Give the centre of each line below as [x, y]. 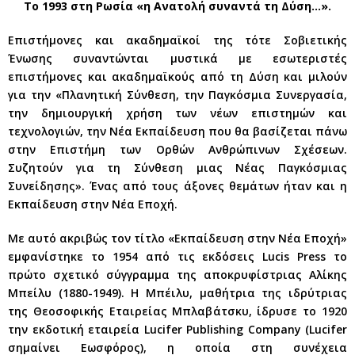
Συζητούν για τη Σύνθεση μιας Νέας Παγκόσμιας [177, 167]
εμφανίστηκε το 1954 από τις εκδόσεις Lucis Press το [177, 256]
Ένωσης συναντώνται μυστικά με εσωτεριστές [177, 58]
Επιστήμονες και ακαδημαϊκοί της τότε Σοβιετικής [177, 40]
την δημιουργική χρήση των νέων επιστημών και [177, 113]
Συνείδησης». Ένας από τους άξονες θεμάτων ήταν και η [177, 185]
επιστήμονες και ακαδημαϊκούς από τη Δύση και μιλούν [177, 76]
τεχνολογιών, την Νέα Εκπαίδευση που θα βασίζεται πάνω [177, 131]
